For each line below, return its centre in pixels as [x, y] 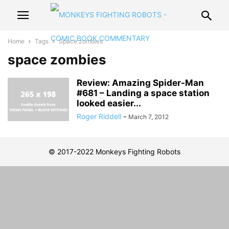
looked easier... [109, 103]
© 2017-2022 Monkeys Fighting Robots [114, 152]
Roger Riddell [99, 116]
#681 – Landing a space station [143, 93]
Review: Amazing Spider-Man [140, 83]
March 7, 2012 [148, 117]
